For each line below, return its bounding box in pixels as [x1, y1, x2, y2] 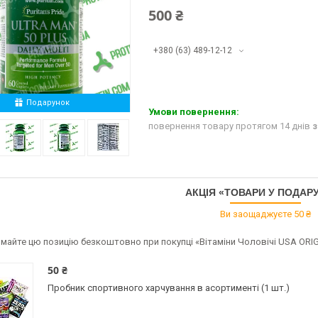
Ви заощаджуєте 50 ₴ [220, 209, 311, 219]
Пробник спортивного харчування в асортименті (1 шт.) [48, 283, 290, 293]
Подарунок [26, 98, 70, 107]
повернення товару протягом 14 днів [148, 121, 312, 132]
